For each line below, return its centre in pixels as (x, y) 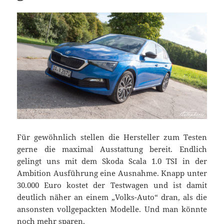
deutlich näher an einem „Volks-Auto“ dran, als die (112, 197)
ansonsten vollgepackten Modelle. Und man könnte (112, 209)
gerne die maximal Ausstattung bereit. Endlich (112, 149)
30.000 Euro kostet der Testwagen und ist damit (112, 185)
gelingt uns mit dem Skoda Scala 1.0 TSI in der (112, 161)
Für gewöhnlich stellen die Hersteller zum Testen (112, 137)
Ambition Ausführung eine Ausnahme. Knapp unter (112, 173)
